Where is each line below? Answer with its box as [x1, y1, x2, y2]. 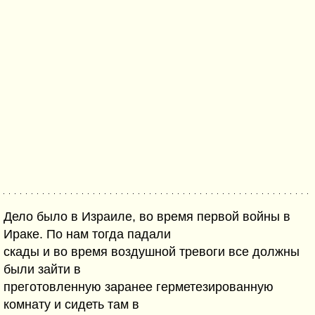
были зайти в [4, 262, 81, 276]
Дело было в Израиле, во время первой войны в [4, 210, 290, 224]
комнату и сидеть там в [4, 297, 139, 311]
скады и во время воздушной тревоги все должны [4, 245, 300, 259]
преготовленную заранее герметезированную [4, 280, 274, 294]
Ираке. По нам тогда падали [4, 227, 171, 241]
